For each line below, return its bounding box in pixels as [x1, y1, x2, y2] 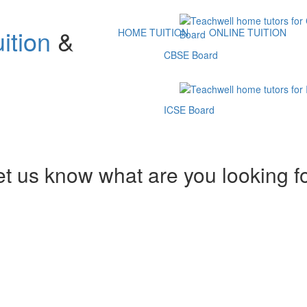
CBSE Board [164, 48, 218, 62]
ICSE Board [164, 103, 214, 116]
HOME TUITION [118, 25, 188, 39]
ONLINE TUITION [209, 25, 286, 39]
